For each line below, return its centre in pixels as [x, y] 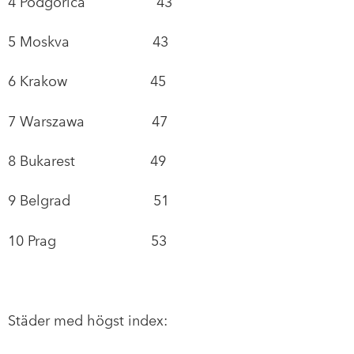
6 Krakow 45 [87, 81]
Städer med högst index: [88, 320]
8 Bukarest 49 [87, 161]
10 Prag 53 [87, 240]
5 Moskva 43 [88, 41]
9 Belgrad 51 [88, 201]
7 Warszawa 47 [88, 121]
